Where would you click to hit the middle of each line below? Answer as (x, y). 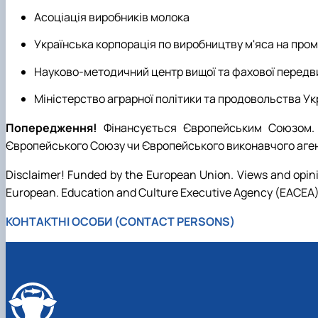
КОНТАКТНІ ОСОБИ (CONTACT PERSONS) (120, 222)
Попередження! (55, 128)
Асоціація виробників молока (112, 17)
